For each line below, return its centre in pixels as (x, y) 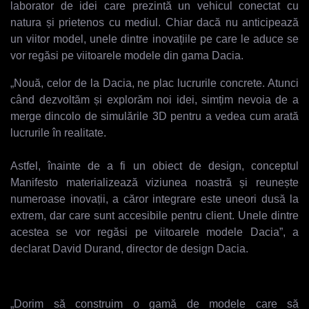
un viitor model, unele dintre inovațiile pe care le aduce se (154, 39)
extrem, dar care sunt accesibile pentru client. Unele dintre (154, 215)
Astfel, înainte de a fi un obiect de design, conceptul (154, 166)
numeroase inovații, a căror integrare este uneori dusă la (154, 199)
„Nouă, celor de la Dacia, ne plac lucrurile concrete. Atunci (154, 83)
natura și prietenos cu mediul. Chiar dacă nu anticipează (154, 22)
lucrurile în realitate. (58, 132)
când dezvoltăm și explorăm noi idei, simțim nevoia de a (154, 99)
